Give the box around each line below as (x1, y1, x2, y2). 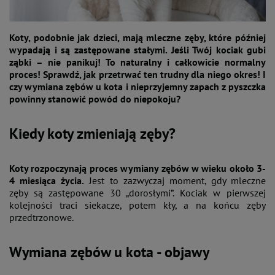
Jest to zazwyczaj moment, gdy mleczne (84, 174, 266, 187)
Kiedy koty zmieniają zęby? (9, 123, 176, 143)
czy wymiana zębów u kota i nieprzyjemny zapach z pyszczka (9, 80, 266, 93)
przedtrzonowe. (9, 211, 74, 223)
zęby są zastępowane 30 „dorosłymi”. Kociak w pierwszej (9, 186, 266, 199)
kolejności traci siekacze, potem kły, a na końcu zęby (9, 198, 266, 211)
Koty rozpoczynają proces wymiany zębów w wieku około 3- (9, 161, 266, 174)
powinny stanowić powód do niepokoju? (9, 92, 180, 105)
